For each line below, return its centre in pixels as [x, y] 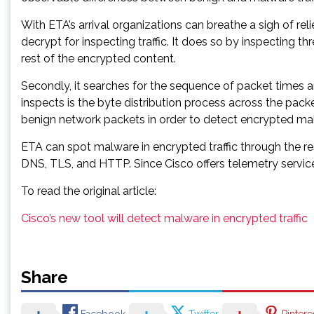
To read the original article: [89, 191]
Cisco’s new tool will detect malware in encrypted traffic [164, 218]
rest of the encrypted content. [98, 58]
